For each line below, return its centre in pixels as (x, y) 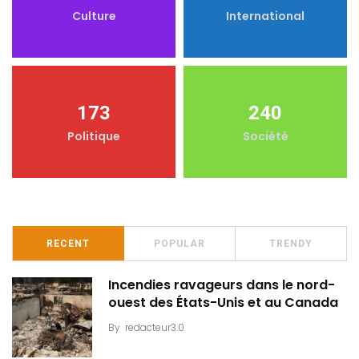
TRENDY (291, 243)
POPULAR (179, 243)
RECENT (68, 243)
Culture (94, 16)
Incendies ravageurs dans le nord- (222, 285)
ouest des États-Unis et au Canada (223, 303)
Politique (94, 136)
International (265, 16)
